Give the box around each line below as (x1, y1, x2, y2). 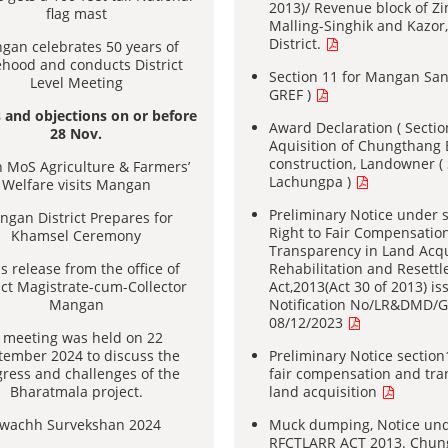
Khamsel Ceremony (11, 226, 141, 245)
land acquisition (269, 382, 381, 401)
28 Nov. (50, 124, 102, 143)
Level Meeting (29, 73, 123, 92)
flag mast (45, 4, 107, 23)
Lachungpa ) (269, 172, 355, 191)
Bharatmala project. (9, 382, 143, 401)
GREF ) (269, 85, 315, 104)
